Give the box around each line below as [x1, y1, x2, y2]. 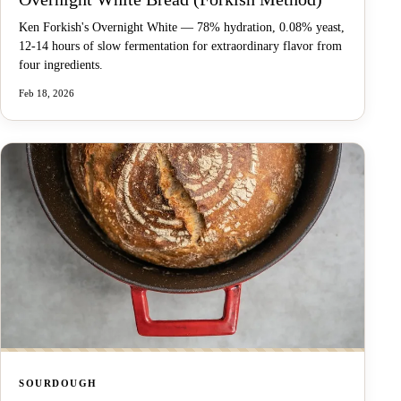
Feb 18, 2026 [19, 88, 74, 99]
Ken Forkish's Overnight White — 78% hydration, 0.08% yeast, [19, 21, 345, 35]
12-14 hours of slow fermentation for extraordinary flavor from [19, 39, 342, 54]
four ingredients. [19, 58, 103, 73]
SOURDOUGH [19, 377, 98, 388]
